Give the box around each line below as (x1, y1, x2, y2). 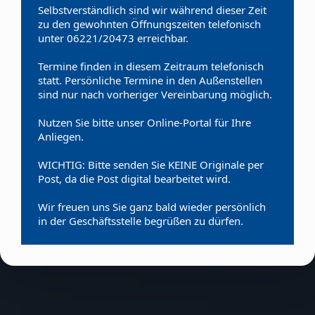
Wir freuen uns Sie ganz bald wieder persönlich (38, 200, 266, 214)
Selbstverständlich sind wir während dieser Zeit (38, 3, 266, 17)
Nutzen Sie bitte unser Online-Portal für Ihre (38, 115, 251, 129)
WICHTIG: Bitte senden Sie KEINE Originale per (38, 157, 264, 172)
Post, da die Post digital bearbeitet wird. (38, 172, 231, 186)
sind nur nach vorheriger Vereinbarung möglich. (38, 87, 272, 101)
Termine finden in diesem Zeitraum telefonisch (38, 59, 264, 73)
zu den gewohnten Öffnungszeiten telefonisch (38, 17, 261, 31)
